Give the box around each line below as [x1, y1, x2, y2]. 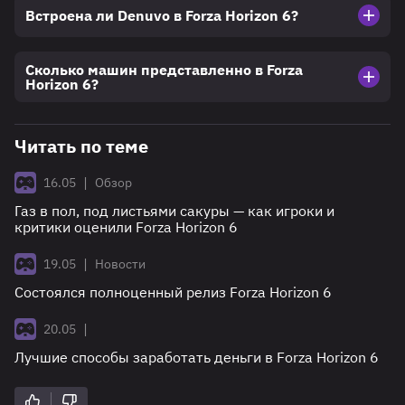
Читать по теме [14, 134, 148, 159]
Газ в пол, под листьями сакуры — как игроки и [14, 202, 334, 221]
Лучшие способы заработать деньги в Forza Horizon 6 [14, 348, 379, 367]
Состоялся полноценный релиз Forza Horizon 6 [14, 283, 332, 302]
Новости [95, 256, 146, 273]
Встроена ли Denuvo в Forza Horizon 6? [25, 6, 298, 25]
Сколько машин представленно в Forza [25, 61, 303, 80]
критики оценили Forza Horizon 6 [14, 218, 238, 237]
